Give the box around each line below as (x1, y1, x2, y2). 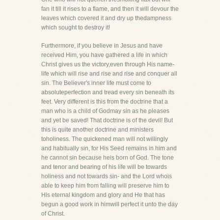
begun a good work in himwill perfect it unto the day (41, 201, 178, 208)
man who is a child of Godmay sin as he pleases (41, 108, 169, 114)
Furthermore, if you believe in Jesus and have (41, 42, 163, 49)
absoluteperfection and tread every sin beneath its (41, 89, 174, 96)
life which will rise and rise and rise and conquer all (41, 70, 177, 77)
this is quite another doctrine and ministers (41, 126, 154, 133)
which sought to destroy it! (41, 24, 110, 31)
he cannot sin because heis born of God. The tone (41, 154, 174, 161)
